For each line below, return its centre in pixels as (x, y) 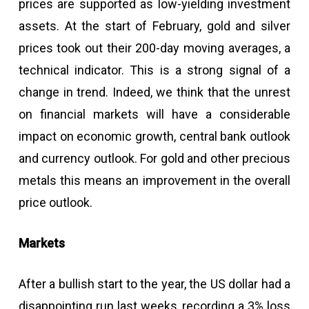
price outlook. (55, 202)
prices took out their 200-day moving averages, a (154, 48)
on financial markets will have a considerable (154, 114)
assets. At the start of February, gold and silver (154, 26)
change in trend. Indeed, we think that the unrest (154, 92)
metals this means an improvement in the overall (154, 180)
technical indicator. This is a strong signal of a (154, 70)
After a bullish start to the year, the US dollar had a (154, 284)
